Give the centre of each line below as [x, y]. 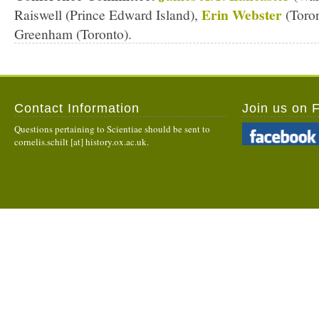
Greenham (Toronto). [73, 33]
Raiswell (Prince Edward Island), [108, 14]
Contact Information [77, 108]
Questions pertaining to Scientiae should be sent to [112, 129]
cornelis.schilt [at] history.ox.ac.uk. [82, 142]
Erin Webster [242, 15]
